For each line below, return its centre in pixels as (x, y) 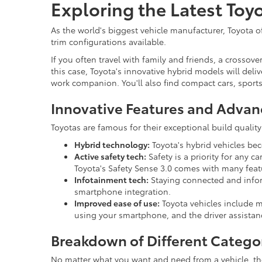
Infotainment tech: (111, 180)
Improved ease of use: (117, 203)
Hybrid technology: (112, 144)
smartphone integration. (123, 191)
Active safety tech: (110, 156)
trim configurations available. (108, 42)
